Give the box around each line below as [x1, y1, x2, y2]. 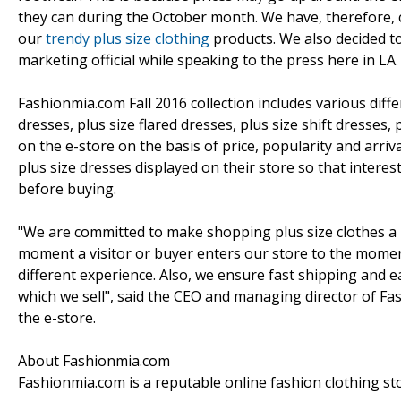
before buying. [18, 178, 116, 199]
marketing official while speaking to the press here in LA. [18, 49, 398, 70]
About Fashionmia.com [18, 350, 170, 371]
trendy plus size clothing [46, 28, 209, 48]
